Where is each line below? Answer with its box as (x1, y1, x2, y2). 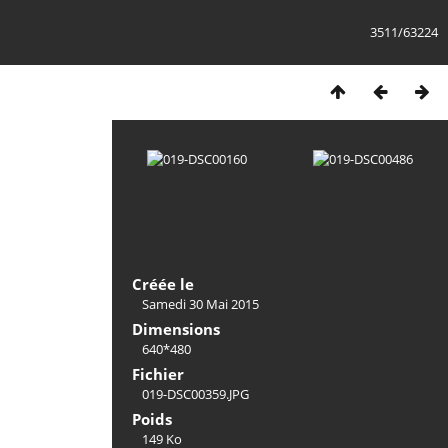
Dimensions (132, 319, 220, 339)
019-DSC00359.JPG (142, 385, 249, 403)
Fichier (132, 364, 184, 384)
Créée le (132, 274, 194, 294)
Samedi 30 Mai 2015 (142, 295, 259, 313)
